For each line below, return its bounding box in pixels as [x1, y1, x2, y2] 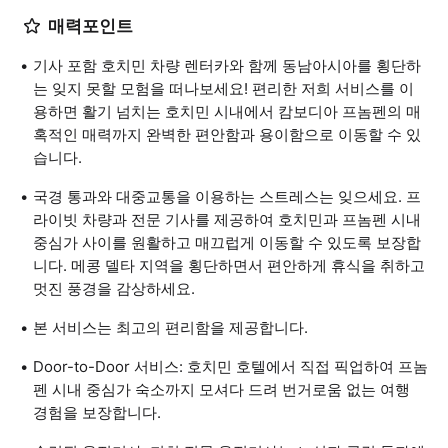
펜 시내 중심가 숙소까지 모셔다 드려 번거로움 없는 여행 [33, 380, 410, 399]
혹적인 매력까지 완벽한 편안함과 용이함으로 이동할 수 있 [33, 125, 421, 144]
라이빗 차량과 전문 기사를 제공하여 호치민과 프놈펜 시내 [33, 210, 421, 229]
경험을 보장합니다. [33, 403, 161, 422]
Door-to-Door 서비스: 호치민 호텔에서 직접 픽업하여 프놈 [33, 357, 428, 376]
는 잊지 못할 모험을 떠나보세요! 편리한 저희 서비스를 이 [33, 79, 414, 98]
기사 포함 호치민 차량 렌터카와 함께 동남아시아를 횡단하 [33, 56, 421, 75]
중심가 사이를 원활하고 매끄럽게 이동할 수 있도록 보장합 [33, 233, 421, 252]
